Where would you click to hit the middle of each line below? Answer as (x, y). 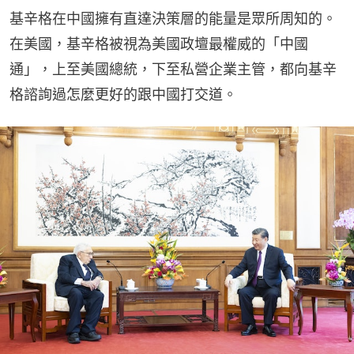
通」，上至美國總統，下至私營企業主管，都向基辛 (173, 69)
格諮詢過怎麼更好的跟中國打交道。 (123, 94)
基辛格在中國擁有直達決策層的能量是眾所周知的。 (173, 18)
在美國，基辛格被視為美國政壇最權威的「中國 (159, 43)
